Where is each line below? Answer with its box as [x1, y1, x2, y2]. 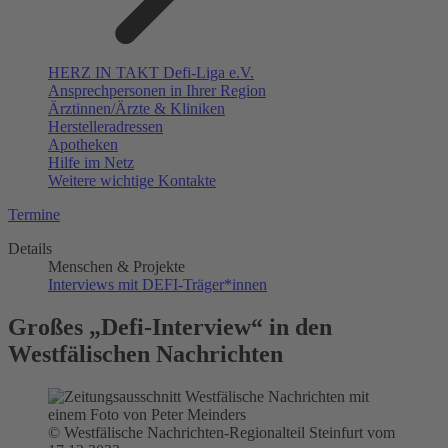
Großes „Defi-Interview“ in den [8, 314, 332, 341]
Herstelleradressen [48, 118, 163, 136]
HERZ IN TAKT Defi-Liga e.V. [48, 64, 254, 82]
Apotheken [48, 136, 118, 154]
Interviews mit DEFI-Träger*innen [48, 276, 267, 294]
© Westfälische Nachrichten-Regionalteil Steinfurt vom [48, 424, 395, 442]
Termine [8, 206, 60, 224]
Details [8, 240, 52, 258]
